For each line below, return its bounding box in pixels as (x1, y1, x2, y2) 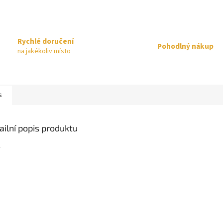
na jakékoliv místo (17, 46, 71, 57)
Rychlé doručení (17, 36, 74, 47)
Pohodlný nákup (157, 40, 214, 52)
